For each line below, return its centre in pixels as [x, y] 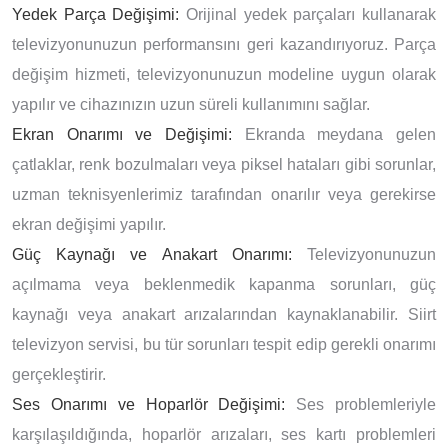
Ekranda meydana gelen [334, 134]
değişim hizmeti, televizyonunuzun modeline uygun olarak [224, 74]
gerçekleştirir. [59, 374]
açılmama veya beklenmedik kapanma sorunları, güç [224, 284]
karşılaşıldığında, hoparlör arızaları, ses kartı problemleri [224, 434]
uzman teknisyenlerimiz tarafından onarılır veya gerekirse [224, 194]
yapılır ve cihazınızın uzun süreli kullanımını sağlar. [191, 104]
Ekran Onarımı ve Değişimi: [122, 134]
